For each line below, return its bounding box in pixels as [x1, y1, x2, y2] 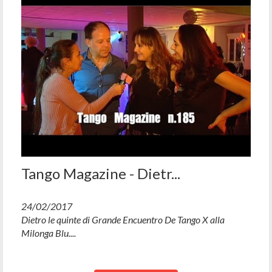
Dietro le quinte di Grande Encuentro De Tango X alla [21, 213, 225, 225]
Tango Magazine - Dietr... [21, 164, 180, 182]
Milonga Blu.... [21, 226, 76, 239]
